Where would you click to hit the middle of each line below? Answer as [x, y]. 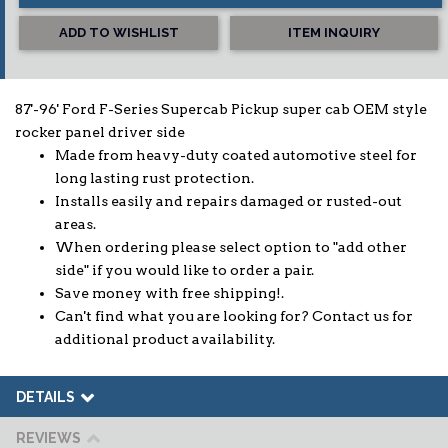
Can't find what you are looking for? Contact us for [234, 316]
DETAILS [45, 397]
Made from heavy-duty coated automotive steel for [236, 155]
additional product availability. [165, 339]
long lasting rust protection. [154, 178]
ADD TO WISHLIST [118, 33]
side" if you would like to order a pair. [184, 270]
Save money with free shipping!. [169, 293]
